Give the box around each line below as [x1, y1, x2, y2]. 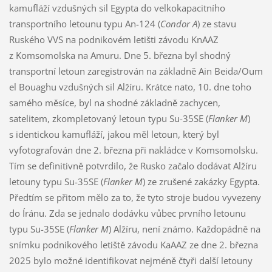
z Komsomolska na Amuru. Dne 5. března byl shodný [8, 49, 231, 62]
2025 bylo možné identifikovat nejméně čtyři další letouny [8, 254, 253, 267]
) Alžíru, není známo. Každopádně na [108, 223, 260, 236]
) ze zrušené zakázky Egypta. [142, 175, 260, 188]
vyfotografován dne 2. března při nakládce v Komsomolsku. [8, 144, 258, 157]
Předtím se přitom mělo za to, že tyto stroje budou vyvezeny [8, 191, 261, 204]
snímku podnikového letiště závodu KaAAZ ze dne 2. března [8, 239, 258, 251]
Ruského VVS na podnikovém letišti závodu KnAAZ [8, 33, 219, 46]
